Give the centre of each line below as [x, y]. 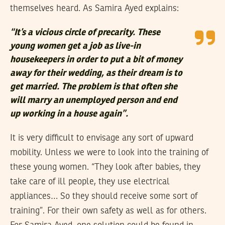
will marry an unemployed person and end [94, 101]
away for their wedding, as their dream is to [96, 74]
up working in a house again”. [69, 114]
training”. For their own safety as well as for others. [108, 211]
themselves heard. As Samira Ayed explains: [94, 9]
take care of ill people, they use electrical [90, 182]
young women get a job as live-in [75, 46]
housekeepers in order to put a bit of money [96, 60]
